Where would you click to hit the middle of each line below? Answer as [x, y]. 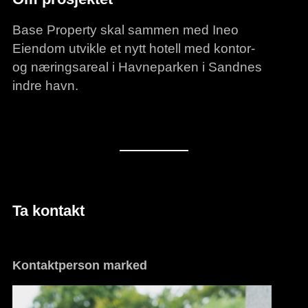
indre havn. [45, 85]
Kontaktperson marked [79, 265]
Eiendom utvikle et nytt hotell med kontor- [133, 48]
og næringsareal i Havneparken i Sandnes [137, 66]
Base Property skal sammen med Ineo [125, 29]
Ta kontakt [48, 210]
